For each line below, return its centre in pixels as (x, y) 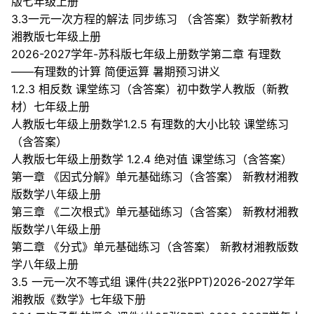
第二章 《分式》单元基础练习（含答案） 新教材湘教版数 (155, 247)
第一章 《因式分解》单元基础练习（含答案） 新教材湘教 (155, 177)
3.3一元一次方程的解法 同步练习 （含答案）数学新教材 (152, 19)
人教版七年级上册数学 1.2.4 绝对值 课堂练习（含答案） (152, 159)
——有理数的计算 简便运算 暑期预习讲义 (116, 72)
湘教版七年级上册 (56, 37)
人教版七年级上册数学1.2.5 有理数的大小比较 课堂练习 (150, 124)
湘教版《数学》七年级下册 (78, 300)
